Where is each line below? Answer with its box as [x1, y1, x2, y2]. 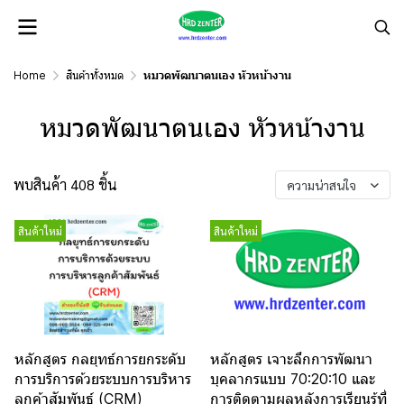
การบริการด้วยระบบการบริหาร [14, 370, 191, 388]
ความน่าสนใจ [287, 177, 356, 193]
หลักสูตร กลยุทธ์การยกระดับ [14, 350, 186, 368]
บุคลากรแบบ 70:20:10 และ [209, 370, 375, 388]
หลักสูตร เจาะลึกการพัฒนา [209, 350, 372, 368]
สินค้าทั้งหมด [66, 69, 124, 82]
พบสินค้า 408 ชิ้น [14, 175, 117, 194]
